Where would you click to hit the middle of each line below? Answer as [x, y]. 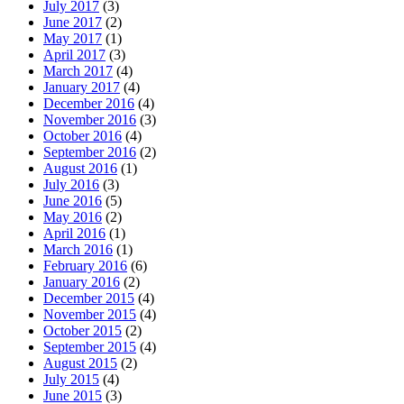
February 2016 [85, 266]
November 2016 [90, 120]
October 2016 [83, 136]
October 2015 [83, 331]
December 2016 [89, 104]
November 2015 [90, 315]
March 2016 [78, 250]
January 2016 [82, 282]
